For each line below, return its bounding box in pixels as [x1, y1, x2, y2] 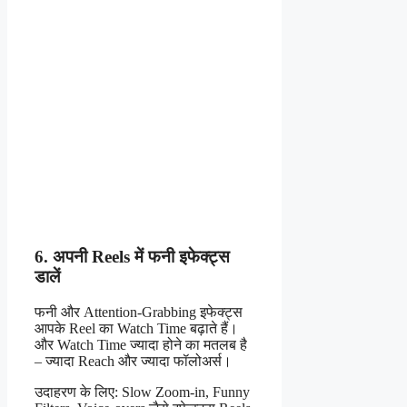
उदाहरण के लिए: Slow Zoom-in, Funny [35, 383, 250, 400]
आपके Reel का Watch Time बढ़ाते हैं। [35, 320, 238, 336]
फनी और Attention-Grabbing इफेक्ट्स [35, 303, 243, 320]
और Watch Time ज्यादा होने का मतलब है [35, 336, 247, 352]
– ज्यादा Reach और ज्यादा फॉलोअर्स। [35, 352, 232, 369]
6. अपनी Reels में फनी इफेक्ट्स [35, 247, 230, 267]
